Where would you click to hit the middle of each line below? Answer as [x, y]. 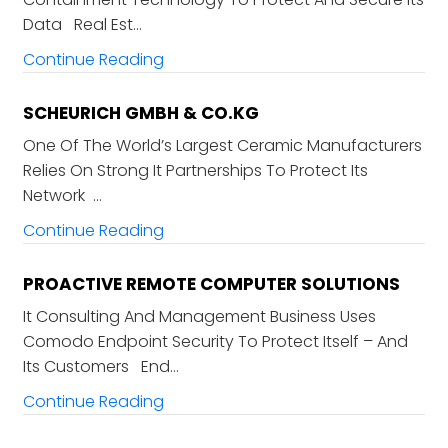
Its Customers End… [100, 367]
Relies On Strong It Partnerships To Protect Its [195, 171]
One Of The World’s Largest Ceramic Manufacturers [222, 146]
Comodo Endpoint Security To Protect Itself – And [215, 342]
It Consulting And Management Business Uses [199, 317]
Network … [62, 196]
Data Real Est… [82, 25]
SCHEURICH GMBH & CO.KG [140, 113]
